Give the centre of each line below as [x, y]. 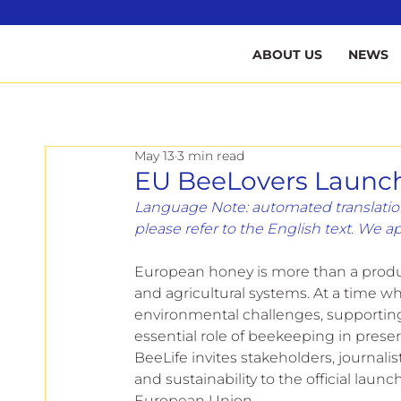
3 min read [211, 155]
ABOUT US [288, 54]
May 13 [154, 155]
